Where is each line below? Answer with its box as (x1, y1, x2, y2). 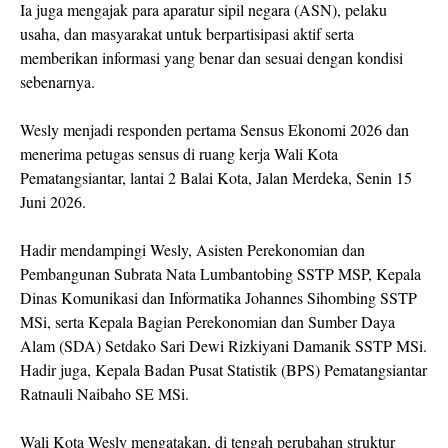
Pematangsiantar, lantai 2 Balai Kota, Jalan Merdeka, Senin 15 (20, 167, 412, 189)
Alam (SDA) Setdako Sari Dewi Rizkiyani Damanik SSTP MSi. (20, 335, 427, 357)
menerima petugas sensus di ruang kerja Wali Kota (20, 143, 338, 165)
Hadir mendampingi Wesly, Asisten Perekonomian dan (20, 239, 365, 261)
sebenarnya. (20, 71, 100, 93)
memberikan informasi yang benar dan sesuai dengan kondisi (20, 47, 403, 69)
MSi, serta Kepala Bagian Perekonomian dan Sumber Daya (20, 311, 395, 333)
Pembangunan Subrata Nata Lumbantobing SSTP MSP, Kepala (20, 263, 421, 285)
